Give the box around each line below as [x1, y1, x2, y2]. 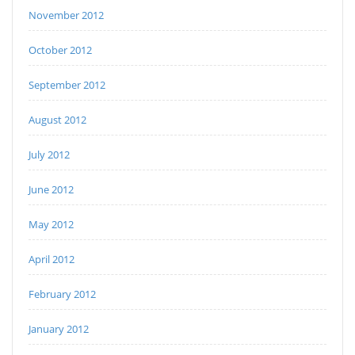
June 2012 [29, 182, 74, 197]
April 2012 [29, 252, 74, 267]
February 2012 [29, 287, 96, 302]
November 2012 [29, 8, 104, 23]
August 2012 [29, 113, 86, 128]
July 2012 [29, 147, 70, 162]
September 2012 [29, 78, 105, 93]
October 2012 [29, 43, 92, 58]
